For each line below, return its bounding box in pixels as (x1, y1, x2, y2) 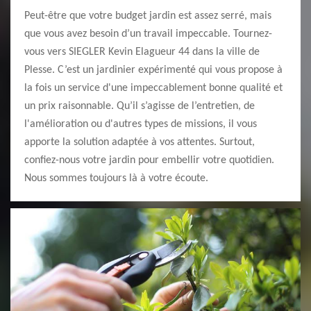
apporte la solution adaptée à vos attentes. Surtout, (24, 137, 255, 148)
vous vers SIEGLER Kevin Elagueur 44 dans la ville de (24, 47, 260, 58)
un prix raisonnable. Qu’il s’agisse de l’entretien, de (24, 101, 255, 112)
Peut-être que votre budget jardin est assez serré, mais (24, 10, 271, 22)
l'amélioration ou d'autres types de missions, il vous (24, 119, 257, 130)
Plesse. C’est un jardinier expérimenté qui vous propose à (24, 65, 283, 76)
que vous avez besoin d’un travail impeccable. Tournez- (24, 28, 272, 40)
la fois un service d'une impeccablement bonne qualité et (24, 83, 283, 94)
